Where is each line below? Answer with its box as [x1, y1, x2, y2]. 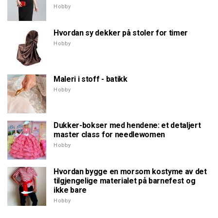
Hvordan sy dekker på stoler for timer [54, 28, 188, 38]
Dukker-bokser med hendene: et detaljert [54, 121, 201, 130]
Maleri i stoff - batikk [54, 74, 127, 84]
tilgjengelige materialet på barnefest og [54, 176, 196, 186]
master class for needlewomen [54, 130, 165, 140]
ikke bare [54, 185, 87, 195]
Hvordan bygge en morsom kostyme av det [54, 167, 207, 177]
